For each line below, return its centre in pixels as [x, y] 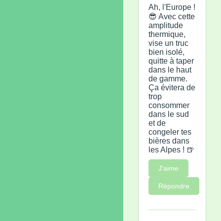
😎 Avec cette [172, 16]
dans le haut [170, 70]
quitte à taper [171, 61]
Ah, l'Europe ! [172, 7]
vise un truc [168, 43]
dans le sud [169, 114]
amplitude [166, 25]
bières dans [169, 141]
